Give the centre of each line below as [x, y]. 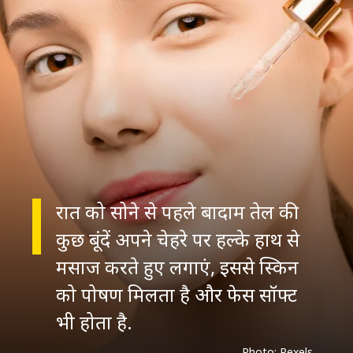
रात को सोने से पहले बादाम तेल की [177, 211]
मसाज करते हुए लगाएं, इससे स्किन [177, 266]
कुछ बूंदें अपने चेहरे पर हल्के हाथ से [177, 239]
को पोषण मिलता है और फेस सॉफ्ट [176, 294]
